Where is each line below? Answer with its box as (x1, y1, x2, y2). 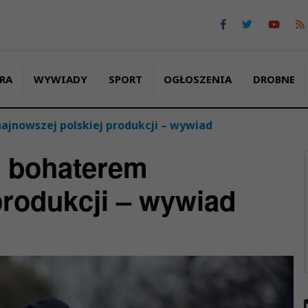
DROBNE (252, 71, 295, 86)
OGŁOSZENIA (163, 71, 232, 86)
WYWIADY (33, 71, 87, 86)
